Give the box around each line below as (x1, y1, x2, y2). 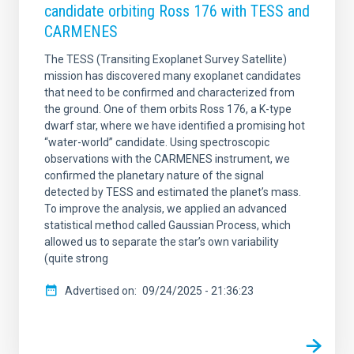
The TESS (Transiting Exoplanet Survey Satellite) (44, 53, 287, 66)
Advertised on (65, 284, 134, 297)
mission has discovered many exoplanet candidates (44, 70, 301, 82)
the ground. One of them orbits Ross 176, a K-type (44, 103, 292, 115)
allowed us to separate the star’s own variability (44, 235, 279, 248)
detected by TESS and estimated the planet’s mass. (44, 186, 301, 198)
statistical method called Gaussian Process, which (44, 219, 291, 232)
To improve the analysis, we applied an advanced (44, 202, 287, 215)
